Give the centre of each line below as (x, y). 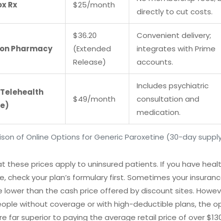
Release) (90, 62)
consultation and (168, 99)
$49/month (94, 99)
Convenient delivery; (174, 35)
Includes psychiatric (173, 85)
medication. (159, 112)
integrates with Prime (176, 48)
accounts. (155, 62)
